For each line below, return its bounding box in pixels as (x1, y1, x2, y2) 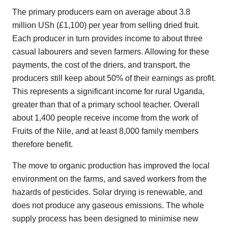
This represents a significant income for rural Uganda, (12, 87, 205, 96)
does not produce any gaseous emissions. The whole (12, 201, 204, 210)
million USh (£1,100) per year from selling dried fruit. (12, 21, 199, 30)
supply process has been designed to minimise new (12, 214, 198, 223)
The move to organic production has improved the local (12, 161, 210, 170)
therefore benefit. (12, 140, 73, 149)
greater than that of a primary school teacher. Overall (12, 100, 199, 109)
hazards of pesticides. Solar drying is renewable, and (12, 188, 203, 197)
